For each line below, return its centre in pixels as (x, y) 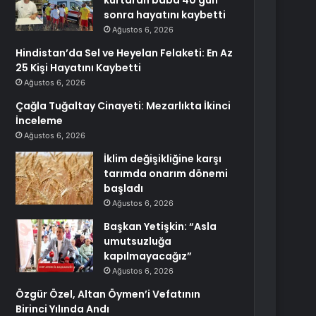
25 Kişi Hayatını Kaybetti (79, 68)
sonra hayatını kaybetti (165, 15)
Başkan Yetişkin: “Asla (160, 226)
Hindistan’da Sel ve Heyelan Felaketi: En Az (124, 53)
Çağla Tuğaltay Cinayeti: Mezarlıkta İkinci (123, 106)
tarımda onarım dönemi (166, 174)
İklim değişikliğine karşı (163, 159)
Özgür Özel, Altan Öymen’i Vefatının (108, 294)
